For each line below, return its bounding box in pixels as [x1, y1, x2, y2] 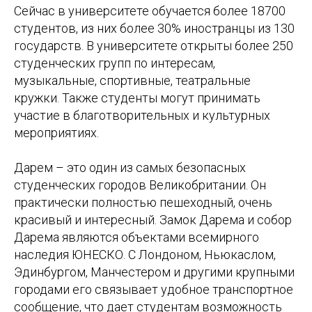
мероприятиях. [14, 125, 99, 141]
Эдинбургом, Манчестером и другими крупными [14, 265, 295, 280]
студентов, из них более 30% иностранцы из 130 [14, 21, 295, 36]
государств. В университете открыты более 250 [14, 38, 293, 54]
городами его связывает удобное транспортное [14, 282, 293, 297]
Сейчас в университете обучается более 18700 [14, 3, 286, 19]
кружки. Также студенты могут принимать [14, 91, 260, 106]
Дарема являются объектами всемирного [14, 230, 259, 245]
